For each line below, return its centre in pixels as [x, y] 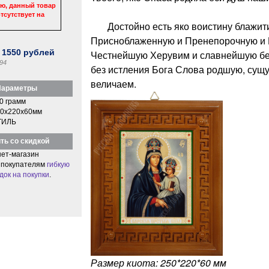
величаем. [113, 83]
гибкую [58, 164]
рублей [38, 52]
